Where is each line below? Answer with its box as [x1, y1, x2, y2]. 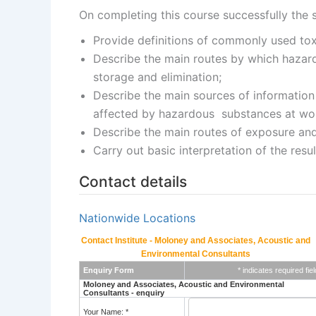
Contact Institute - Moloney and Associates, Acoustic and [80, 236, 310, 245]
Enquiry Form [83, 266, 134, 274]
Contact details [79, 173, 187, 190]
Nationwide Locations [79, 211, 195, 225]
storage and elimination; [93, 70, 221, 84]
